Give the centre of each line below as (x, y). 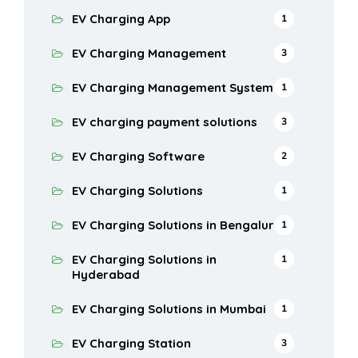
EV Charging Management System (173, 88)
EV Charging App (121, 19)
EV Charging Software (138, 157)
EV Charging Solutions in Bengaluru (177, 225)
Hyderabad (106, 275)
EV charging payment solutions (165, 122)
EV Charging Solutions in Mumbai (169, 309)
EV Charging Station (131, 344)
